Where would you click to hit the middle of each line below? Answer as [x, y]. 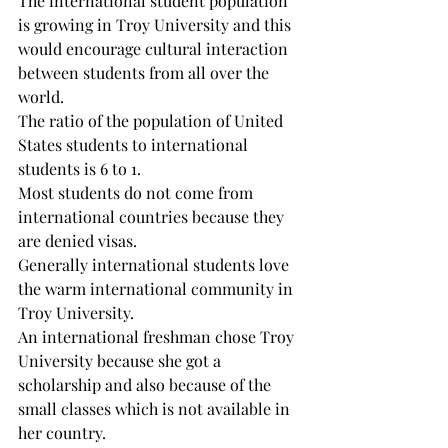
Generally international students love [155, 264]
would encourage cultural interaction [155, 48]
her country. [62, 432]
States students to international [135, 144]
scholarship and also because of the [146, 384]
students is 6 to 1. [79, 168]
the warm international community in [157, 288]
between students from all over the [145, 72]
